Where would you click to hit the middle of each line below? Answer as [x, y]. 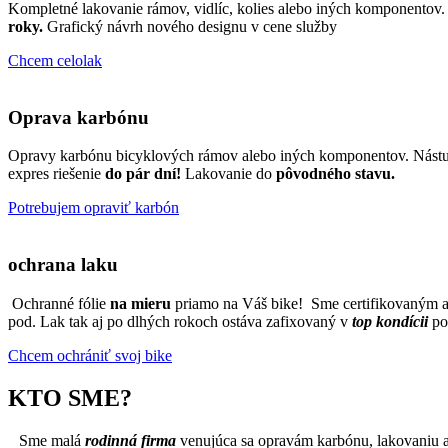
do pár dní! [143, 174]
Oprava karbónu [78, 117]
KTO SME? [70, 397]
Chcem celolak [55, 60]
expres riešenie [56, 174]
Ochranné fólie [59, 303]
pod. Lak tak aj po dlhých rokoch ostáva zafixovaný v [180, 321]
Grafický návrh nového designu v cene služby [192, 26]
